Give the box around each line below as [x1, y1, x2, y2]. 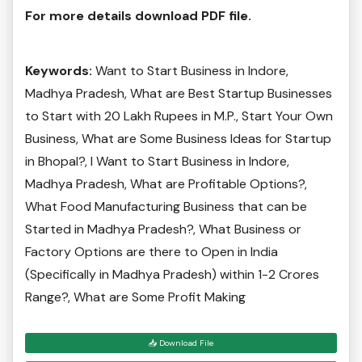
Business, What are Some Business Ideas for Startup [25, 130, 331, 148]
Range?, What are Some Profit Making [25, 288, 246, 306]
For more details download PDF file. [25, 7, 251, 25]
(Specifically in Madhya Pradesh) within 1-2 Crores [25, 266, 319, 284]
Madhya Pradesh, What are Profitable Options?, [25, 175, 307, 193]
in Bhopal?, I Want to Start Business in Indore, [25, 153, 289, 170]
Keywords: [25, 62, 92, 80]
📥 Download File [149, 338, 213, 349]
